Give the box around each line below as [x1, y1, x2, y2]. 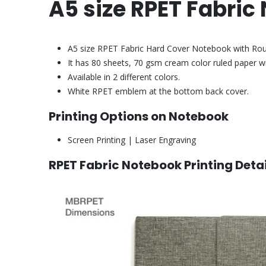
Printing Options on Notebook [49, 108, 229, 125]
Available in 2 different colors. [68, 71, 180, 83]
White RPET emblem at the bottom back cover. [68, 85, 249, 97]
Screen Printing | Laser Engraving [68, 134, 196, 146]
